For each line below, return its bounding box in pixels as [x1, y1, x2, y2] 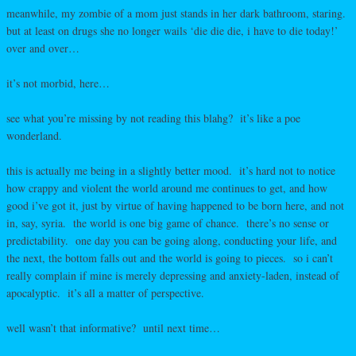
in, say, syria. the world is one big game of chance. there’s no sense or [6, 215, 329, 230]
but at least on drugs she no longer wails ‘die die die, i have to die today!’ [6, 22, 342, 38]
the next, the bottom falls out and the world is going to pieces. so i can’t [6, 250, 333, 265]
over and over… [6, 40, 79, 56]
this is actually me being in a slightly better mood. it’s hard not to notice [6, 162, 335, 178]
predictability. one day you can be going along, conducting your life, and [6, 232, 337, 248]
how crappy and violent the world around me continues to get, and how [6, 180, 327, 195]
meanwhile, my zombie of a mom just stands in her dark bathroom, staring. [6, 5, 350, 21]
